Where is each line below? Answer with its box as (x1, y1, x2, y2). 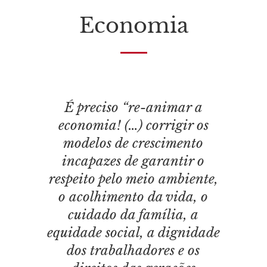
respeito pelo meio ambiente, (48, 171, 218, 187)
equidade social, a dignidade (46, 225, 220, 241)
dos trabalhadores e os (67, 243, 200, 259)
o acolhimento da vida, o (58, 189, 209, 205)
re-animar (128, 100, 191, 116)
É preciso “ (64, 100, 128, 116)
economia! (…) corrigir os (58, 117, 209, 133)
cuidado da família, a (68, 207, 199, 223)
